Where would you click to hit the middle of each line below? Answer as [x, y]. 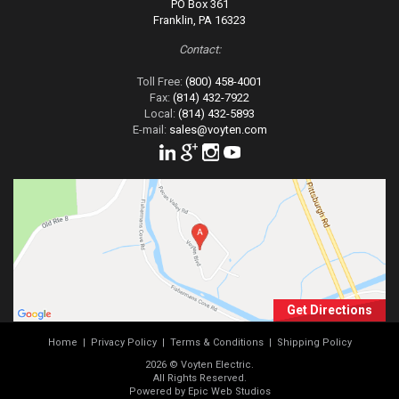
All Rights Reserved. [199, 379]
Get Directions [330, 310]
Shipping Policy [314, 343]
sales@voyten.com [216, 129]
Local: [160, 113]
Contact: [199, 49]
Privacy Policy [123, 343]
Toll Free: [160, 81]
